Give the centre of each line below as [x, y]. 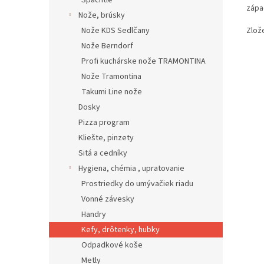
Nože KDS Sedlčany [115, 31]
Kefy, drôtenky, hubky [121, 230]
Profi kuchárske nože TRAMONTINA [143, 61]
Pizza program [104, 123]
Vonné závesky [108, 199]
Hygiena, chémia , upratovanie [131, 169]
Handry [94, 214]
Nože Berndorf [107, 46]
